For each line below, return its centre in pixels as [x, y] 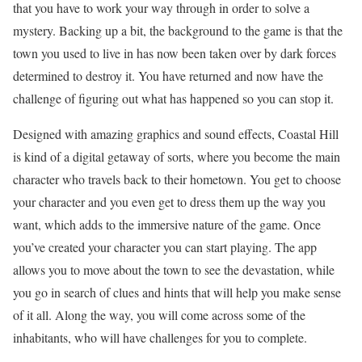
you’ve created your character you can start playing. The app [165, 246]
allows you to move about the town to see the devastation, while [174, 269]
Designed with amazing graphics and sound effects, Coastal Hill [176, 133]
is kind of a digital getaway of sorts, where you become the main [177, 156]
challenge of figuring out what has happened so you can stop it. [173, 98]
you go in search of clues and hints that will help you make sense [177, 292]
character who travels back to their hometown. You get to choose [177, 179]
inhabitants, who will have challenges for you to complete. [160, 337]
